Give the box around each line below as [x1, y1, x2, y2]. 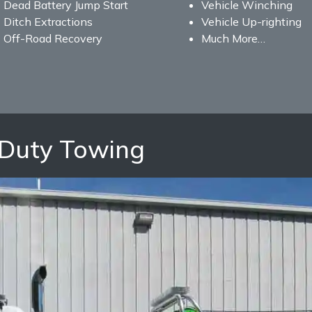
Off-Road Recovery [3, 31, 102, 45]
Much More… [201, 31, 265, 45]
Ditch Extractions [3, 14, 93, 29]
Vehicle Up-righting [201, 14, 302, 29]
